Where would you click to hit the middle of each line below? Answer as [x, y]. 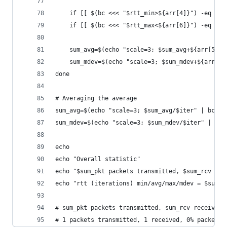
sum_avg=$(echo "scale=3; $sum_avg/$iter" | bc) [137, 110]
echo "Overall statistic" [98, 159]
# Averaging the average [96, 98]
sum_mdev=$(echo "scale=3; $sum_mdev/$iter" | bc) [140, 123]
